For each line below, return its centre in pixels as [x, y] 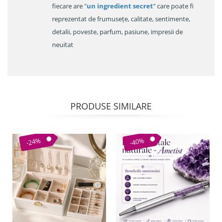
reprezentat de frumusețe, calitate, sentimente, [121, 19]
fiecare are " [69, 6]
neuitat [63, 45]
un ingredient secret [120, 6]
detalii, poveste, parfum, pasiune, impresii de [117, 32]
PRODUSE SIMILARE [111, 106]
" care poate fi [173, 6]
